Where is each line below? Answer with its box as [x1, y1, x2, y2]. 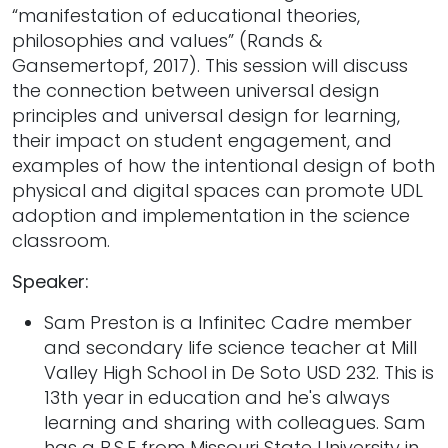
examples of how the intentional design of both [12, 152, 435, 178]
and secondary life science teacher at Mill [44, 334, 417, 360]
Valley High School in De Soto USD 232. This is [44, 359, 434, 385]
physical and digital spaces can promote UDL [12, 177, 423, 203]
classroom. [12, 227, 115, 253]
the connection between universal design [12, 77, 379, 103]
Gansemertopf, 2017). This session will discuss [12, 52, 408, 78]
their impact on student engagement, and [12, 127, 392, 153]
